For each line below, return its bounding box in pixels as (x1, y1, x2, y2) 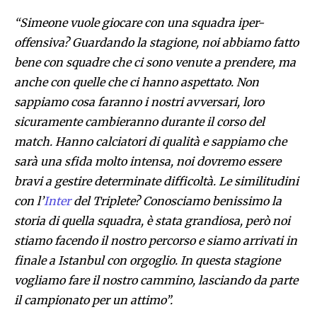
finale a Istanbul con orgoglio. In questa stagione (14, 253, 280, 268)
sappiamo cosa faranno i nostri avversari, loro (14, 95, 264, 110)
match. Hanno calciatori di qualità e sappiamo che (14, 134, 287, 149)
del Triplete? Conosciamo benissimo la (71, 194, 282, 209)
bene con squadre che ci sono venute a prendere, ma (14, 55, 296, 70)
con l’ (14, 194, 44, 209)
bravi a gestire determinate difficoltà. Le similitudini (14, 174, 299, 189)
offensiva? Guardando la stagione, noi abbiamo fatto (14, 35, 299, 50)
